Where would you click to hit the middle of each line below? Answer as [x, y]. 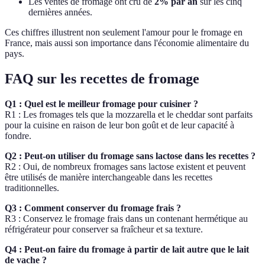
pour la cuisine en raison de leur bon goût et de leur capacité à [119, 125]
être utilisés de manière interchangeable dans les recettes [109, 177]
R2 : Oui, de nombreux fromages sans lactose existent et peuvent [125, 167]
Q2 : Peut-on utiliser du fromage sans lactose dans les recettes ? [130, 156]
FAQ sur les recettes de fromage [102, 79]
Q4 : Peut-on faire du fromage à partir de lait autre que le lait [127, 250]
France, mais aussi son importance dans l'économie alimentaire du [127, 43]
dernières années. [60, 12]
